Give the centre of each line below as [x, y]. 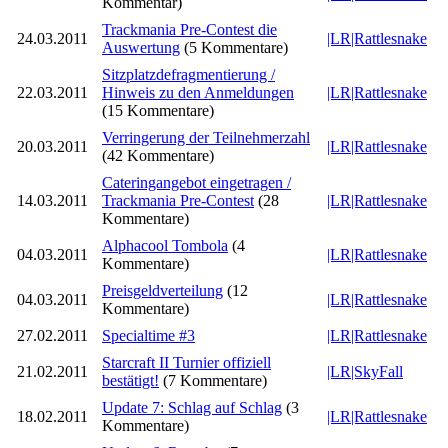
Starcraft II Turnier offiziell [186, 362]
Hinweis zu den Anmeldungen [198, 92]
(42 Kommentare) [158, 155]
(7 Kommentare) [215, 380]
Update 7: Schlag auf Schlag [192, 407]
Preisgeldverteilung [162, 290]
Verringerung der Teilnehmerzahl [206, 137]
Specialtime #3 [148, 335]
